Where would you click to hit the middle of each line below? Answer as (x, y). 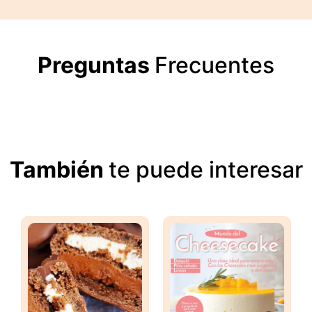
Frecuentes (214, 65)
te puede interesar (205, 170)
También (59, 170)
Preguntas (96, 65)
